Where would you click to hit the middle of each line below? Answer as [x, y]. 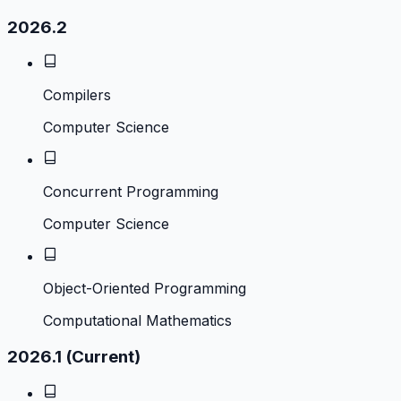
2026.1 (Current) [74, 357]
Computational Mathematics [137, 321]
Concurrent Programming [131, 192]
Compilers [77, 95]
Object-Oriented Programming [145, 289]
